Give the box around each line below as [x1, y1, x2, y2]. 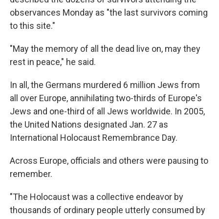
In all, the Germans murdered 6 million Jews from [10, 80, 200, 90]
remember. [10, 169, 52, 179]
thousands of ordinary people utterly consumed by [10, 205, 205, 215]
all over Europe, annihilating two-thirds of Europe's [10, 93, 202, 103]
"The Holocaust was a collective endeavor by [10, 192, 183, 202]
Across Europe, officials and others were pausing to [10, 155, 208, 166]
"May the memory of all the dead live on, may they [10, 44, 200, 54]
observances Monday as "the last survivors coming [10, 7, 208, 18]
